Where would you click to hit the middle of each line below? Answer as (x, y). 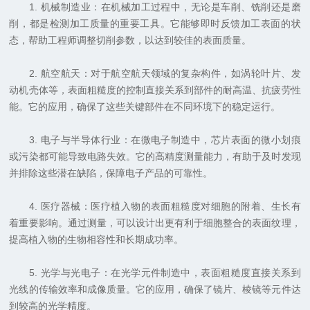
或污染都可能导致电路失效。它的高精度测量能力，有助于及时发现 (155, 157)
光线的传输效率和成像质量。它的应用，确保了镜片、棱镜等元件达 (155, 290)
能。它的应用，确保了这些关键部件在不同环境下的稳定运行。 (145, 107)
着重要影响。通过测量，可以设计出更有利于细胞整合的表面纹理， (155, 223)
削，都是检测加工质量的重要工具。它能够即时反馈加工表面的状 (155, 24)
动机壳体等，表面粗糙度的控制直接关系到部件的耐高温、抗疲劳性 (155, 90)
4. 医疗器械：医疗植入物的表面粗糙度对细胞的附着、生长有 (155, 207)
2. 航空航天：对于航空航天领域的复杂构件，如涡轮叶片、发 (155, 74)
